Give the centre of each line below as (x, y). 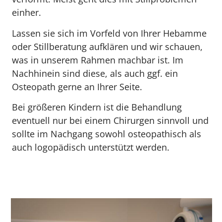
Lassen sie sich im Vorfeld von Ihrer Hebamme (110, 33)
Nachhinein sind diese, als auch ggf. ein (95, 73)
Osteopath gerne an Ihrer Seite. (77, 86)
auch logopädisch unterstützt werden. (91, 147)
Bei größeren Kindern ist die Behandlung (97, 107)
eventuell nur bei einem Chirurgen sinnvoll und (111, 121)
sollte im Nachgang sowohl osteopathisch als (107, 134)
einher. (27, 13)
